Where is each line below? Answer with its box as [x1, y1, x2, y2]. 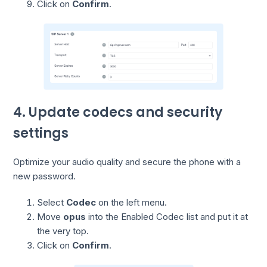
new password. [13, 170, 76, 182]
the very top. [37, 225, 89, 237]
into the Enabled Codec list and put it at [86, 210, 249, 222]
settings [13, 124, 69, 143]
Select [37, 196, 67, 208]
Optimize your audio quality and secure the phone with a [13, 156, 241, 167]
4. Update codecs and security [13, 103, 223, 122]
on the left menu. [96, 196, 167, 208]
